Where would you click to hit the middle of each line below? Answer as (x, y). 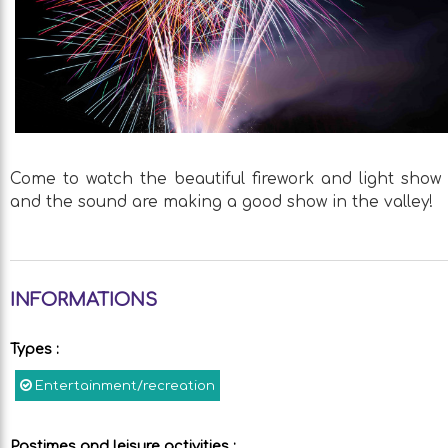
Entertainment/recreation (125, 386)
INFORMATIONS (83, 300)
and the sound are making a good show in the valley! (221, 202)
